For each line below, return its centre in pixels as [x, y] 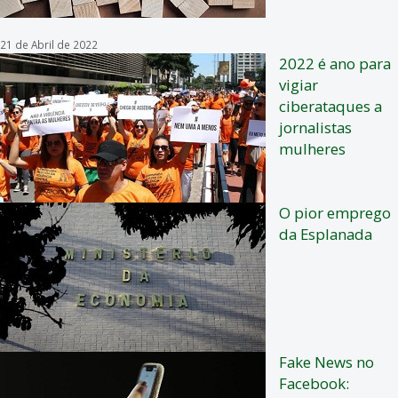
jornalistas [315, 128]
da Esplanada [326, 235]
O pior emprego [335, 213]
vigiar [298, 85]
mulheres [312, 149]
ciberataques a [330, 107]
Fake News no [326, 362]
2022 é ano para [335, 64]
